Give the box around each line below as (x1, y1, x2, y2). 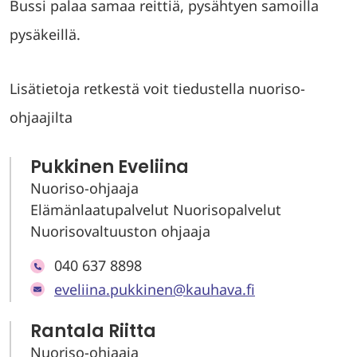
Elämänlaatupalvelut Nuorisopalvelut (30, 200, 281, 219)
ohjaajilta (10, 108, 73, 127)
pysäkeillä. (10, 25, 80, 44)
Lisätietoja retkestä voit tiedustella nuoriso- (10, 79, 305, 98)
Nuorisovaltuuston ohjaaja (30, 222, 210, 241)
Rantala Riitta (30, 319, 156, 343)
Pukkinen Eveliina (30, 155, 189, 179)
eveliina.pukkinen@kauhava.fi (54, 279, 255, 299)
